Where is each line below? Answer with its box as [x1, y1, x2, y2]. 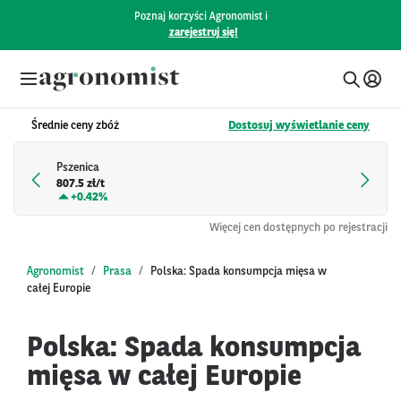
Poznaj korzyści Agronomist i [133, 12, 268, 22]
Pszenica [56, 162, 99, 175]
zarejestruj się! [168, 28, 238, 38]
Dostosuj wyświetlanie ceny [228, 120, 370, 132]
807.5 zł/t [56, 178, 105, 191]
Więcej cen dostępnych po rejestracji [209, 221, 388, 234]
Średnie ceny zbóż [31, 120, 119, 132]
